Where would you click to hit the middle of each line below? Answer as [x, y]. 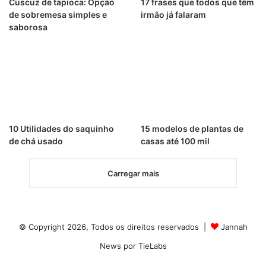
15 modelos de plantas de [192, 128]
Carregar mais [133, 173]
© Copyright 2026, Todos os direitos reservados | [115, 227]
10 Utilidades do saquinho [61, 128]
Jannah [234, 227]
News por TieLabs [133, 246]
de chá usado [36, 141]
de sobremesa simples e [58, 15]
